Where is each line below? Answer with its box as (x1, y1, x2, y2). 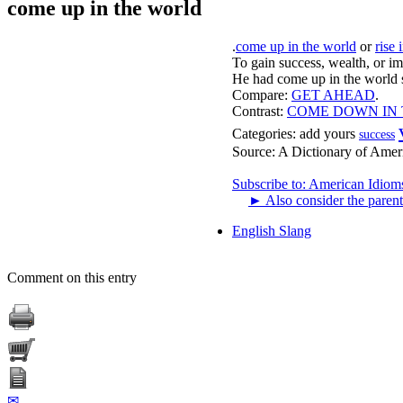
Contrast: (232, 103, 283, 119)
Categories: (232, 125, 296, 141)
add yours (300, 125, 355, 141)
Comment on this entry (7, 269, 137, 285)
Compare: (232, 86, 288, 103)
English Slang (232, 222, 311, 238)
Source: (232, 143, 278, 159)
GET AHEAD (291, 86, 375, 103)
